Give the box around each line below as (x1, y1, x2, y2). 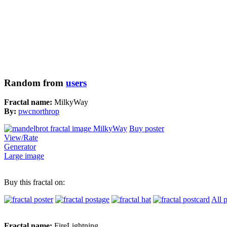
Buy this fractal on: (4, 178, 65, 187)
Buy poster (129, 124, 164, 133)
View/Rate (4, 133, 38, 142)
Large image (4, 152, 44, 161)
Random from (4, 77, 66, 88)
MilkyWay (54, 98, 88, 107)
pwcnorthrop (18, 107, 59, 116)
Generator (4, 142, 36, 152)
